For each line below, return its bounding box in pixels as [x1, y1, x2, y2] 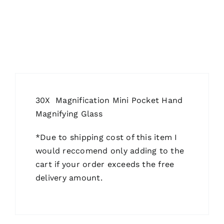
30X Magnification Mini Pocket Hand [35, 95, 183, 105]
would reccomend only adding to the [35, 146, 184, 156]
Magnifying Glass [35, 109, 102, 119]
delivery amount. [35, 173, 102, 183]
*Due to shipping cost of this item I [35, 132, 177, 142]
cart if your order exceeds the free [35, 159, 174, 169]
